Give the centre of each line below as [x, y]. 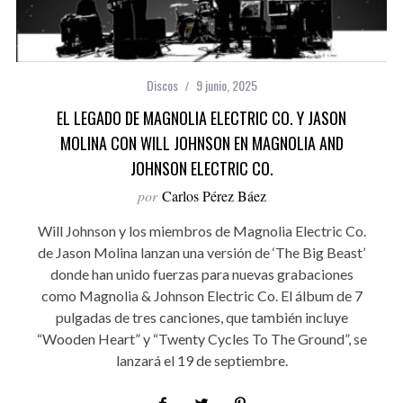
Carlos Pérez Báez [214, 196]
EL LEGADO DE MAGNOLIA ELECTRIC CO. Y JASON [201, 118]
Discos [162, 85]
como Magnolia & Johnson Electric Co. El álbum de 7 [201, 296]
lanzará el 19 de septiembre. [201, 360]
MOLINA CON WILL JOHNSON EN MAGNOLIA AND [201, 143]
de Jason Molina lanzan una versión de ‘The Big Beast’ [201, 252]
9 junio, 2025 [226, 85]
